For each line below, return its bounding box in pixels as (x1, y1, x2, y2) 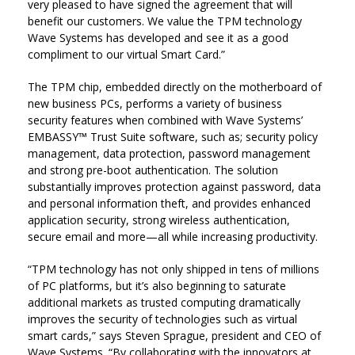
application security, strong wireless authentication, (28, 212, 290, 227)
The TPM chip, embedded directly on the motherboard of (28, 79, 322, 94)
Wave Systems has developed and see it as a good (28, 30, 288, 45)
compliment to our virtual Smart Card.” (28, 47, 225, 62)
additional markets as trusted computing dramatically (28, 295, 300, 310)
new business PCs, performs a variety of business (28, 96, 282, 111)
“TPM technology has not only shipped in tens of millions (28, 261, 319, 277)
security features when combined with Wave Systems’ (28, 113, 303, 128)
